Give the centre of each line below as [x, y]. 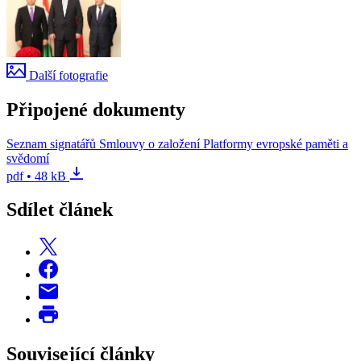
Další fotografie [67, 75]
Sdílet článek [60, 210]
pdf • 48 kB [36, 176]
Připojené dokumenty [96, 109]
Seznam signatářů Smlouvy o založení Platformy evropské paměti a [177, 143]
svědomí [28, 158]
